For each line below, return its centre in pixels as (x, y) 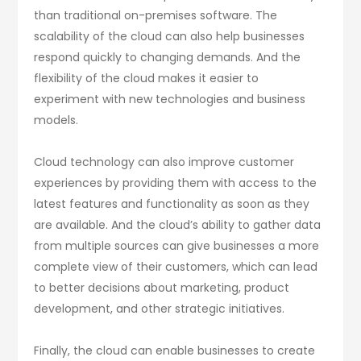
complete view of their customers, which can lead (176, 266)
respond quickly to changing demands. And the (168, 57)
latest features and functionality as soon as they (172, 203)
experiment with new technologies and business (170, 99)
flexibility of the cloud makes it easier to (147, 78)
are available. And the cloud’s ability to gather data (178, 224)
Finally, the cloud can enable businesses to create (175, 350)
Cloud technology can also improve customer (164, 162)
